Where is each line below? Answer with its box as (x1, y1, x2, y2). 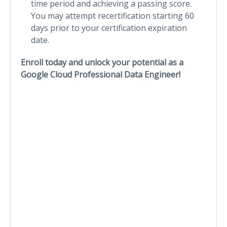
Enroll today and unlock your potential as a (21, 56, 183, 68)
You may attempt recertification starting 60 (31, 10, 194, 21)
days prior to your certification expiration (31, 22, 187, 33)
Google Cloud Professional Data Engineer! (21, 68, 180, 80)
